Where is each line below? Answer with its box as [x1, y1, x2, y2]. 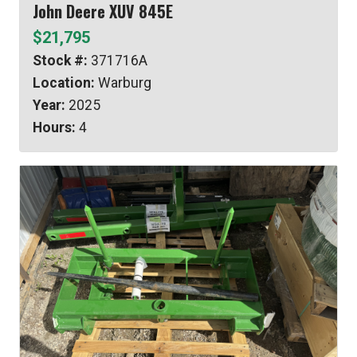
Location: [33, 75, 95, 92]
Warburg [95, 75, 151, 92]
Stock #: [33, 53, 88, 69]
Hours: [33, 120, 76, 136]
